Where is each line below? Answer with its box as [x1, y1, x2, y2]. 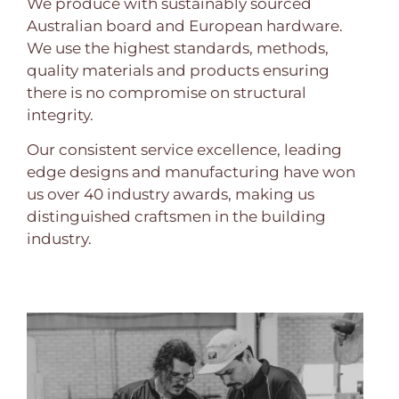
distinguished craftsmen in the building [27, 208, 326, 226]
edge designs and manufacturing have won [27, 163, 355, 182]
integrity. [27, 106, 94, 124]
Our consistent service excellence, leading [27, 141, 342, 159]
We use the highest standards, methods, [27, 39, 329, 57]
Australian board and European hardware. [27, 17, 343, 35]
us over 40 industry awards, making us [27, 185, 314, 204]
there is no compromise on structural [27, 84, 306, 102]
